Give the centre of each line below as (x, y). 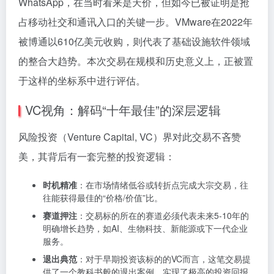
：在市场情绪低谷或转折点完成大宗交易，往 (163, 185)
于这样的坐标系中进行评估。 (82, 80)
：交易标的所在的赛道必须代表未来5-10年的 (163, 215)
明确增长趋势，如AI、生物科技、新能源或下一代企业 (145, 228)
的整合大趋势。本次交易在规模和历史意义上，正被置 (136, 61)
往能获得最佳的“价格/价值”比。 (103, 198)
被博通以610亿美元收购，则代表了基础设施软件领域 (134, 41)
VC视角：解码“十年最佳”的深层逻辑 (123, 110)
